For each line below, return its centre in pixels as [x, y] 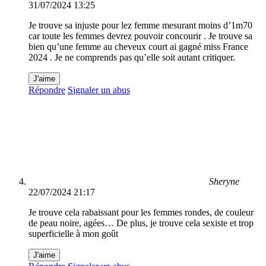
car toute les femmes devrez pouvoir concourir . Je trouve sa [140, 36]
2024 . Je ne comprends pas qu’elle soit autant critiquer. [132, 58]
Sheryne [224, 182]
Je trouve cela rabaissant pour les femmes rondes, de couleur [141, 213]
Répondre [47, 90]
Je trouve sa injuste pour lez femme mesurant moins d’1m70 [140, 26]
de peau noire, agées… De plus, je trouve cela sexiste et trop [141, 223]
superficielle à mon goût [73, 234]
